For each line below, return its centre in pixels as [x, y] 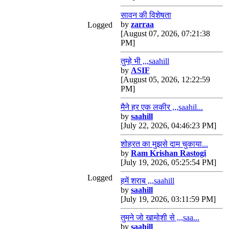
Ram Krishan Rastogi [168, 153]
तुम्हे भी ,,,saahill [145, 61]
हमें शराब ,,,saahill [147, 181]
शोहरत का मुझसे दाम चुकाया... [164, 144]
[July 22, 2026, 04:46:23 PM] [168, 125]
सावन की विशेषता [146, 15]
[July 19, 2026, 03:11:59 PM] [168, 199]
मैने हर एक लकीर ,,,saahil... [162, 107]
